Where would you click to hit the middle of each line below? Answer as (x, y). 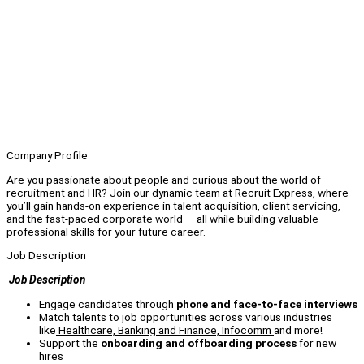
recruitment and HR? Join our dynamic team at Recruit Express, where (178, 192)
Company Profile (47, 156)
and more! (298, 329)
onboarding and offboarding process (199, 342)
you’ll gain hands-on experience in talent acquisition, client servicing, (173, 205)
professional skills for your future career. (106, 231)
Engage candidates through (108, 303)
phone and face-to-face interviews (267, 303)
